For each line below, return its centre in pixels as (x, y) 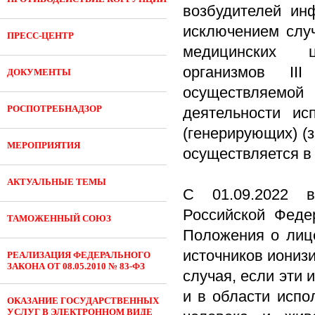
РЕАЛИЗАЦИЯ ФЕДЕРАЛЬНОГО (79, 255)
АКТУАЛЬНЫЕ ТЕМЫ (57, 182)
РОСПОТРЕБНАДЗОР (54, 109)
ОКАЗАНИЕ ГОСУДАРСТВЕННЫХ (83, 301)
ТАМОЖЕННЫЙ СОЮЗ (59, 218)
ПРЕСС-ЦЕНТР (40, 36)
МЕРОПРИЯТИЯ (44, 145)
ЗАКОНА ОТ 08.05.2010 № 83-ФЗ (76, 266)
